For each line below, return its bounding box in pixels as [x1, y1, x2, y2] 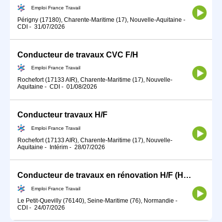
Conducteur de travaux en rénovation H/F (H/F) [183, 171, 191, 180]
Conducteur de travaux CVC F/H [17, 50, 138, 59]
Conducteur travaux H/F [17, 111, 108, 119]
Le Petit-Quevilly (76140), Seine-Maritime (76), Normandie [17, 197, 174, 204]
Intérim [50, 144, 68, 151]
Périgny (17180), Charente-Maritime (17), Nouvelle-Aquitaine [17, 16, 182, 23]
